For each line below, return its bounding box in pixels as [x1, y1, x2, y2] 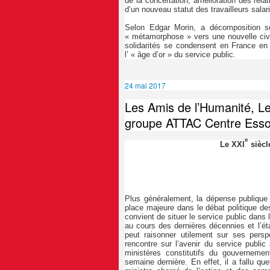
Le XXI [220, 140, 245, 149]
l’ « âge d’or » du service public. [125, 50, 236, 60]
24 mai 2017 [125, 80, 166, 91]
